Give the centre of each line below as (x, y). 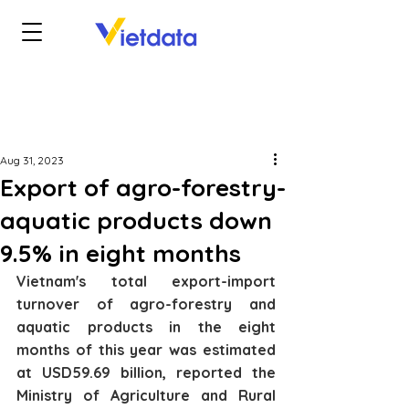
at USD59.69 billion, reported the (146, 372)
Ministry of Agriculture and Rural (146, 395)
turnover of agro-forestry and (146, 304)
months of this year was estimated (146, 350)
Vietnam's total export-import (146, 281)
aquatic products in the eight (146, 327)
